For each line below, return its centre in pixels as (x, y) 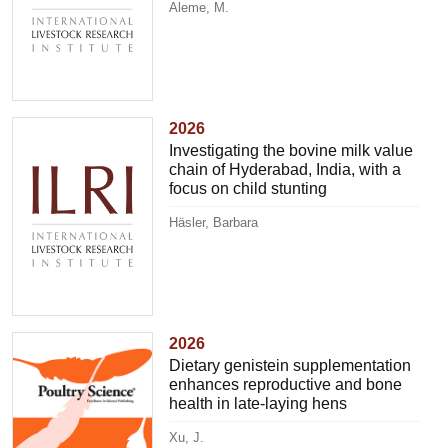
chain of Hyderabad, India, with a (285, 169)
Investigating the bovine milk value (291, 150)
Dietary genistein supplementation (290, 365)
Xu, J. (187, 437)
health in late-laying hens (258, 403)
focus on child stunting (248, 188)
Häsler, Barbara (214, 222)
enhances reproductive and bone (286, 384)
